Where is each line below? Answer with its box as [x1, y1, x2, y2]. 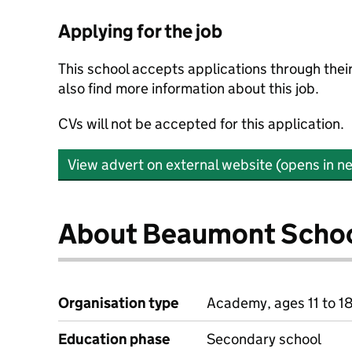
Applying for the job [58, 20, 222, 42]
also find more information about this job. [58, 79, 319, 97]
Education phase [58, 330, 170, 348]
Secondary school [207, 330, 321, 348]
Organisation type [58, 294, 178, 312]
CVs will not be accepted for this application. [58, 115, 344, 133]
